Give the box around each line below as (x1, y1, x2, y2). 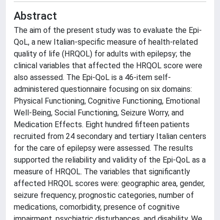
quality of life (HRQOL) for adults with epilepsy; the (14, 49, 191, 58)
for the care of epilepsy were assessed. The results (14, 143, 193, 153)
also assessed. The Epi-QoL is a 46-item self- (14, 73, 171, 82)
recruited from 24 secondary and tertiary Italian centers (14, 132, 206, 141)
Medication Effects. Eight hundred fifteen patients (14, 120, 190, 129)
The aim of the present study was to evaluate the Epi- (14, 26, 202, 35)
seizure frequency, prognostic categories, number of (14, 191, 194, 200)
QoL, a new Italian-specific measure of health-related (14, 37, 198, 47)
